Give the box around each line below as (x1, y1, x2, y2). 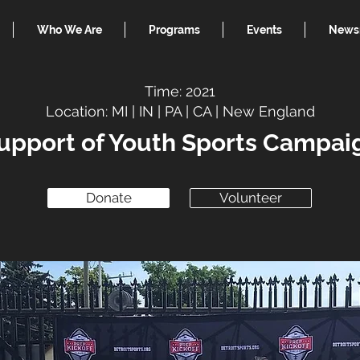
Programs (148, 23, 200, 36)
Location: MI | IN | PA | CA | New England (46, 103, 315, 120)
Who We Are (36, 23, 102, 36)
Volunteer (219, 190, 282, 206)
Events (246, 23, 282, 36)
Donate (85, 190, 132, 206)
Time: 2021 (144, 83, 215, 100)
